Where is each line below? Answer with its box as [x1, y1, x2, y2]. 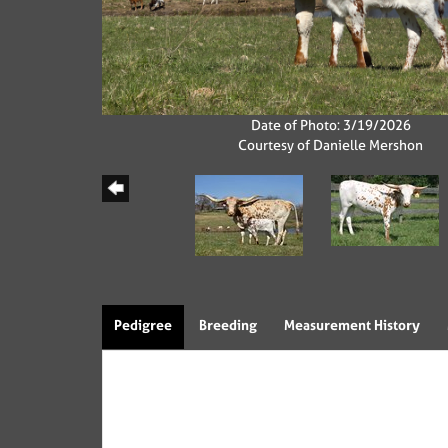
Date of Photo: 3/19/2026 [250, 115, 411, 135]
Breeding [199, 315, 257, 335]
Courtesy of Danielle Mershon [238, 135, 424, 155]
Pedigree [114, 315, 172, 335]
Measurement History [284, 315, 420, 335]
